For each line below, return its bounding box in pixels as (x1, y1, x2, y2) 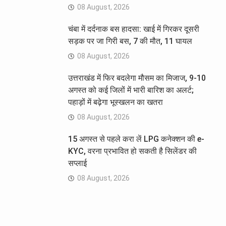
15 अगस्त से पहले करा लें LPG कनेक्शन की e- (68, 134, 204, 144)
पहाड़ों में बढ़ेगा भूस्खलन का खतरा (68, 97, 163, 107)
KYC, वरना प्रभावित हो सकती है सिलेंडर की (68, 146, 197, 156)
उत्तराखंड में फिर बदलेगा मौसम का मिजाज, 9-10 (68, 73, 206, 83)
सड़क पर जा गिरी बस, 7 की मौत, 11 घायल (68, 36, 192, 46)
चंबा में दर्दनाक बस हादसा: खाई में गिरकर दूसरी (68, 24, 199, 34)
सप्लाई (68, 158, 87, 168)
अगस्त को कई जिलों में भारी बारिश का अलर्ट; (68, 85, 194, 95)
